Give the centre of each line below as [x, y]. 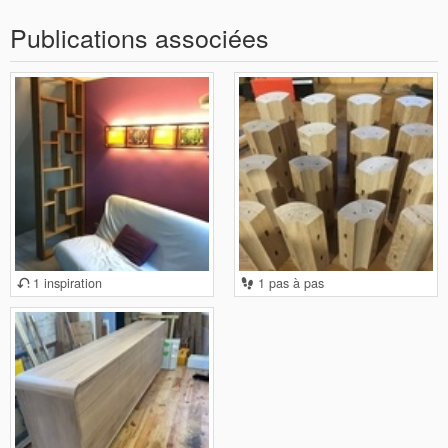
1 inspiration [65, 283]
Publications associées [139, 37]
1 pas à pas [289, 283]
